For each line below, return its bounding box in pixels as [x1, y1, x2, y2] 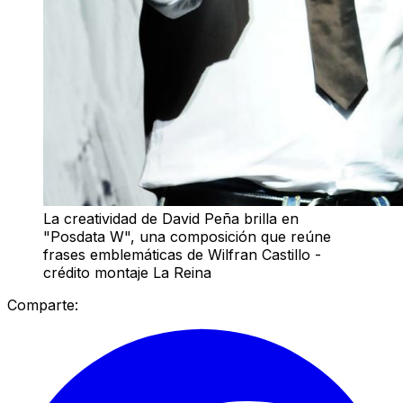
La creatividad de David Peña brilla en [43, 209, 299, 228]
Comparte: [7, 295, 78, 314]
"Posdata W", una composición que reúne [43, 227, 331, 246]
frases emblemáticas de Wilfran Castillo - [43, 245, 321, 264]
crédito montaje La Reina [43, 263, 211, 282]
